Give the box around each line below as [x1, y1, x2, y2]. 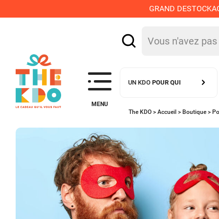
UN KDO [128, 78, 153, 86]
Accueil [157, 109, 177, 115]
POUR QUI [152, 78, 181, 86]
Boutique [182, 109, 207, 115]
